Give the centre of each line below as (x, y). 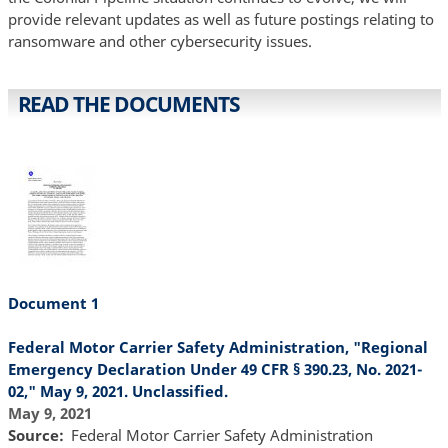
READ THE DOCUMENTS (128, 104)
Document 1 (53, 303)
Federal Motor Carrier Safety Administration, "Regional (217, 347)
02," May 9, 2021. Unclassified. (117, 391)
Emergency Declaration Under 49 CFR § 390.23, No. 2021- (214, 369)
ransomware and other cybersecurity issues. (159, 41)
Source (33, 435)
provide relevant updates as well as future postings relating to (220, 19)
